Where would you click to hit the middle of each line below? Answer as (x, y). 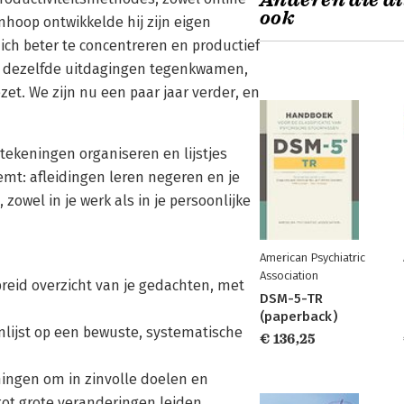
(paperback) (298, 317)
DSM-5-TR (291, 298)
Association (289, 275)
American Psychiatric (312, 257)
